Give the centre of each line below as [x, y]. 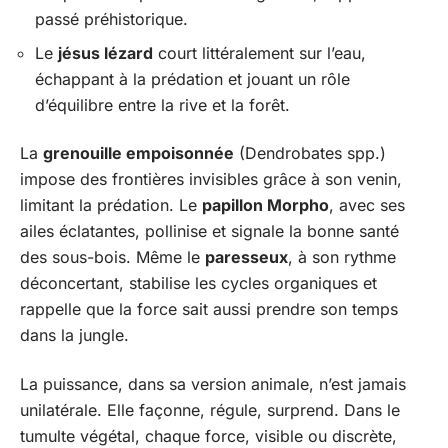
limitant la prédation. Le [111, 205]
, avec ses [367, 205]
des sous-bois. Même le [112, 257]
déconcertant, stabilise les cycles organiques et [198, 283]
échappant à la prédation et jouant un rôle [192, 78]
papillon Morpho [265, 205]
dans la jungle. [74, 335]
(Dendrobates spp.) [310, 153]
